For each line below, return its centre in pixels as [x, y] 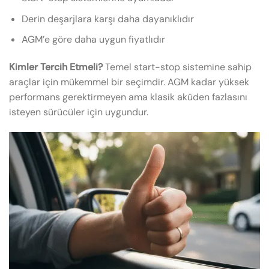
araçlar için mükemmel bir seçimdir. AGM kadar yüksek [129, 82]
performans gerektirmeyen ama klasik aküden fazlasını [128, 97]
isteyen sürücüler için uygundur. [79, 112]
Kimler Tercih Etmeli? [56, 67]
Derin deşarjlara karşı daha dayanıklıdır [107, 19]
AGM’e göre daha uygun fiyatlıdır [93, 40]
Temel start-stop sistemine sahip [177, 67]
